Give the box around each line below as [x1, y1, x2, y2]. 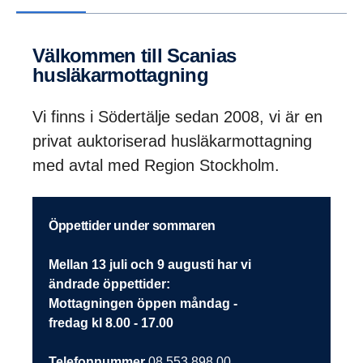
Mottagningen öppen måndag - [49, 296, 237, 310]
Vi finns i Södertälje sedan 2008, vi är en [32, 107, 322, 126]
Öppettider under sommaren [58, 218, 216, 233]
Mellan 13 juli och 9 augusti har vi [49, 257, 251, 271]
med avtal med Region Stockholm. [32, 156, 284, 174]
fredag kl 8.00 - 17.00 [49, 315, 173, 330]
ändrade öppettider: [49, 276, 170, 291]
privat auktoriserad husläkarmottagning [32, 131, 312, 150]
